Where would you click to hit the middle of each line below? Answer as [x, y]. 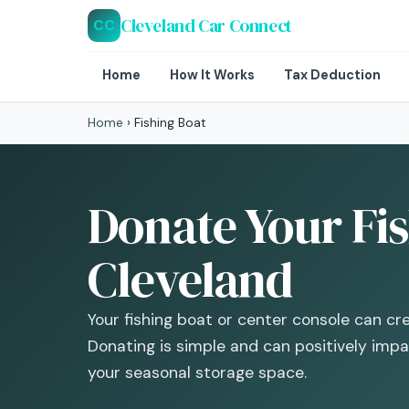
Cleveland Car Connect [206, 25]
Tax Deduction [332, 75]
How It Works [212, 75]
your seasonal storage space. [197, 372]
